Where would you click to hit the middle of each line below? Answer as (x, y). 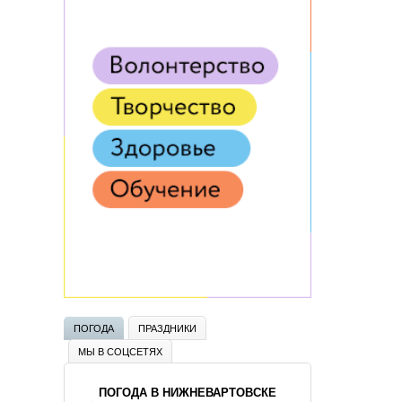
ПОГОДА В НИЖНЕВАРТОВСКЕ (188, 393)
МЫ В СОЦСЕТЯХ (120, 351)
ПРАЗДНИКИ (167, 328)
